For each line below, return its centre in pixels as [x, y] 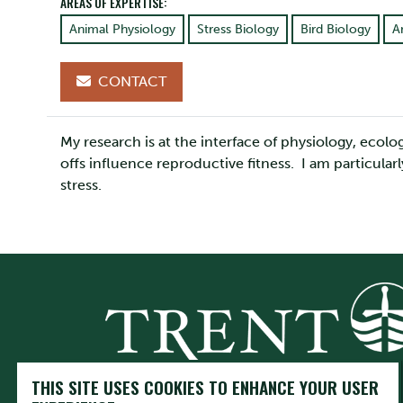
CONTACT [130, 82]
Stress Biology [238, 30]
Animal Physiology [122, 30]
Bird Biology [336, 30]
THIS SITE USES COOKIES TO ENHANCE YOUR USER [205, 387]
